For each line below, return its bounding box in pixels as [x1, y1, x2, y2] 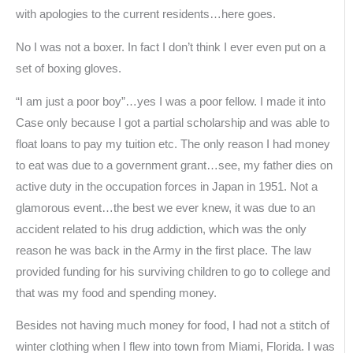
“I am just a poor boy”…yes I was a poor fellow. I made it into [16, 95, 325, 108]
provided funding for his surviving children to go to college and [16, 265, 330, 278]
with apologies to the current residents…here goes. [16, 8, 276, 21]
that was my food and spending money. [16, 286, 217, 299]
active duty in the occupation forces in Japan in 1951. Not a [16, 180, 318, 193]
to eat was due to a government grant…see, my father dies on [16, 158, 333, 172]
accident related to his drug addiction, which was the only [16, 222, 307, 236]
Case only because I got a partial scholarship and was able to [16, 116, 329, 129]
